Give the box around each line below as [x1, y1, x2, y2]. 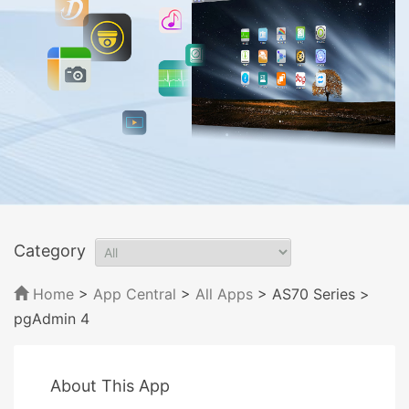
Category [14, 240, 86, 260]
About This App [50, 375, 170, 395]
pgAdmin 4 [14, 309, 89, 328]
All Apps [195, 284, 253, 303]
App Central [93, 284, 176, 303]
